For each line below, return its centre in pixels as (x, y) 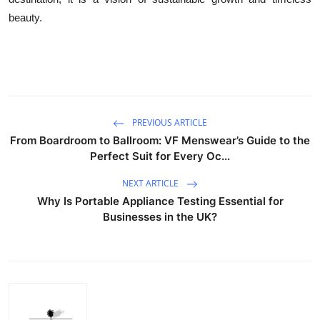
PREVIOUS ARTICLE (169, 122)
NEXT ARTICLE (151, 183)
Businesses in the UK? (160, 216)
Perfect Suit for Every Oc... (160, 156)
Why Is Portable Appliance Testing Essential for (160, 201)
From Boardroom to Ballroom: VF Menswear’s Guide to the (160, 140)
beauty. (25, 17)
